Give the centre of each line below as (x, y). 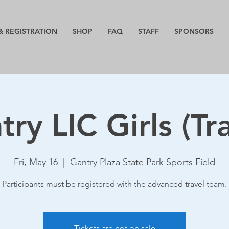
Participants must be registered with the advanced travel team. (114, 184)
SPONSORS (194, 31)
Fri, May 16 (36, 162)
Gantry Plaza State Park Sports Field (143, 162)
